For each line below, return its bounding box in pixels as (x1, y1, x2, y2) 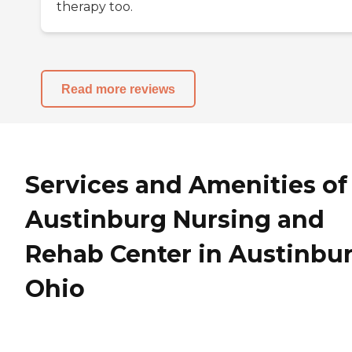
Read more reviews (61, 82, 175, 96)
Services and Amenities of (25, 170, 347, 200)
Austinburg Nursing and (25, 205, 324, 235)
